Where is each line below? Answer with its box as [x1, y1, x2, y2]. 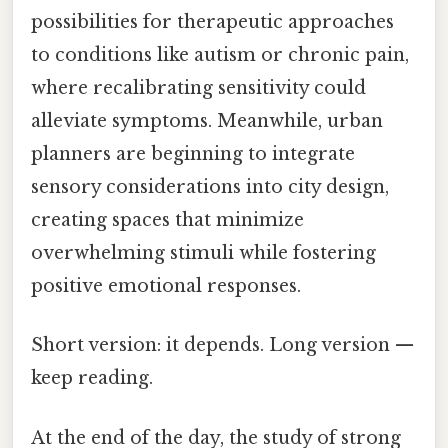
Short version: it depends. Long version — [31, 334, 414, 357]
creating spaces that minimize [31, 209, 304, 232]
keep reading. [31, 367, 153, 390]
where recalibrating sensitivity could [31, 77, 366, 100]
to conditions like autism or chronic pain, [31, 44, 409, 67]
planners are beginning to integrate [31, 143, 355, 166]
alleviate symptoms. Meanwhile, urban [31, 110, 383, 133]
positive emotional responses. [31, 275, 301, 298]
